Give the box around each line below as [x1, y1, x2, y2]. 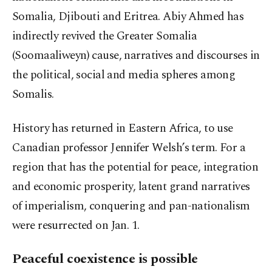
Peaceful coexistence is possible [12, 249, 198, 270]
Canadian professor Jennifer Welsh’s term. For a [12, 139, 246, 157]
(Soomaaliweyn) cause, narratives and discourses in [12, 47, 260, 65]
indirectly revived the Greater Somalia [12, 27, 197, 46]
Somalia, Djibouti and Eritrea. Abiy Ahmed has [12, 8, 244, 26]
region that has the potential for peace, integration [12, 158, 259, 177]
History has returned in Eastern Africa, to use [12, 120, 233, 138]
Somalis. [12, 86, 54, 104]
